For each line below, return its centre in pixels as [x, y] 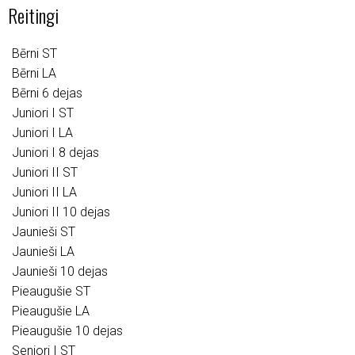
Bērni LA [34, 73]
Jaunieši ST [44, 232]
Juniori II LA [44, 192]
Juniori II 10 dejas [61, 212]
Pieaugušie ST [51, 291]
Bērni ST [34, 53]
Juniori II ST [45, 172]
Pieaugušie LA [51, 311]
